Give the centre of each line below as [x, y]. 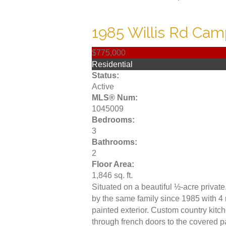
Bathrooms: [115, 142]
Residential [112, 64]
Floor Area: [113, 164]
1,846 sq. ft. [112, 175]
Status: [105, 75]
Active [103, 86]
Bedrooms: [113, 120]
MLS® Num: [115, 97]
